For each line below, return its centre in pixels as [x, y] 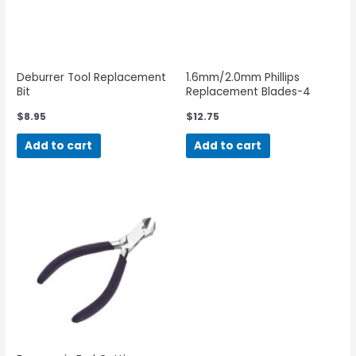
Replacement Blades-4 [248, 91]
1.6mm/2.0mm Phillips [243, 77]
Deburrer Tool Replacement [92, 77]
